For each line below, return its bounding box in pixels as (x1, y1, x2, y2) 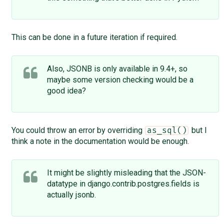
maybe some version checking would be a (46, 74, 193, 84)
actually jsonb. (46, 189, 96, 199)
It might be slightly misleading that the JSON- (46, 167, 206, 177)
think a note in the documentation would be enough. (11, 136, 189, 146)
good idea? (46, 85, 86, 95)
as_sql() (146, 126, 187, 134)
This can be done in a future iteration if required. (11, 32, 177, 42)
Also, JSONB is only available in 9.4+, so (46, 63, 187, 73)
